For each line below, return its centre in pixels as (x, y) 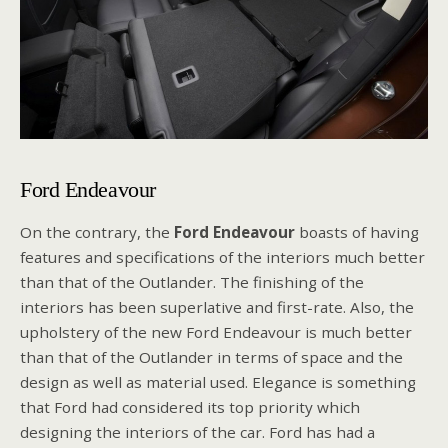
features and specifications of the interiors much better (222, 256)
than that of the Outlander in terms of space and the (211, 356)
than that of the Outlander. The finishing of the (192, 281)
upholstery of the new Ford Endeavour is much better (216, 331)
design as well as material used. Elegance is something (218, 381)
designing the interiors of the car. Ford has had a (197, 431)
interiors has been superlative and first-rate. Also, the (217, 306)
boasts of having (357, 231)
